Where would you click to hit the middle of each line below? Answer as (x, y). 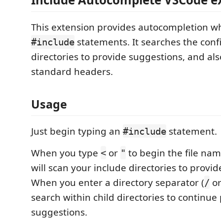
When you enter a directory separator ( (118, 182)
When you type (66, 153)
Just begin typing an (77, 131)
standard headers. (72, 72)
